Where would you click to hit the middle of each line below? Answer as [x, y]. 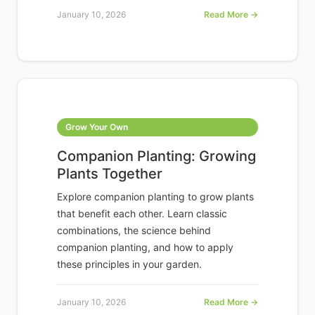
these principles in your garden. [129, 264]
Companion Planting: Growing [156, 156]
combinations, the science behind [134, 231]
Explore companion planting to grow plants [155, 197]
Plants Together [110, 174]
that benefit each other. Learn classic [142, 214]
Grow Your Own [97, 127]
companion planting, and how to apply [145, 247]
